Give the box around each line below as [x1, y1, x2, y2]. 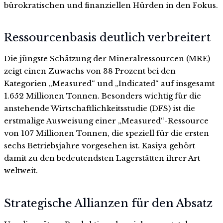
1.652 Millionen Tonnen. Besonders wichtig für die [4, 91, 201, 101]
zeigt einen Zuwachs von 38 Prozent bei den [4, 66, 176, 76]
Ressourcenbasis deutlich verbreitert [4, 31, 211, 45]
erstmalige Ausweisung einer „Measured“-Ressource [4, 116, 209, 126]
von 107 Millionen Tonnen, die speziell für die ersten [4, 128, 209, 138]
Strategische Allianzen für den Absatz [4, 196, 213, 210]
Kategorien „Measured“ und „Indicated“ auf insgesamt [4, 79, 215, 89]
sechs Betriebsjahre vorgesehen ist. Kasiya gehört [4, 141, 195, 151]
